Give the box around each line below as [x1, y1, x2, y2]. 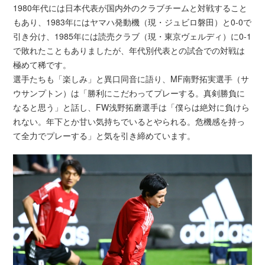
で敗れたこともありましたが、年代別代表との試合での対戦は [13, 44, 245, 57]
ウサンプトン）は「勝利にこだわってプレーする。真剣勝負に [13, 87, 245, 99]
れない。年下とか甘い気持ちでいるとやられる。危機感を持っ [13, 115, 245, 128]
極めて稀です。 [13, 59, 72, 71]
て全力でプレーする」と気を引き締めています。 [13, 130, 196, 142]
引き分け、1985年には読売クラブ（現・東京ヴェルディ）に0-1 [13, 30, 252, 43]
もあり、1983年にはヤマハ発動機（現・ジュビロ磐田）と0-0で [13, 16, 252, 28]
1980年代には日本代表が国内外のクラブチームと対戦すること [13, 2, 248, 14]
